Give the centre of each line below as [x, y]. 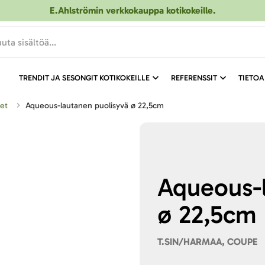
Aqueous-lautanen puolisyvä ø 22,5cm [97, 106]
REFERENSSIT [194, 78]
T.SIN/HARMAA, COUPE [208, 242]
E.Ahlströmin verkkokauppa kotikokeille [131, 10]
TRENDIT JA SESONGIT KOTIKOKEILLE [84, 78]
